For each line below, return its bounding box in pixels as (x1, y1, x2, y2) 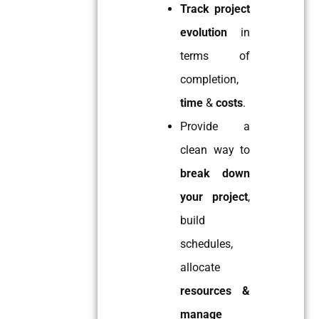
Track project (180, 2, 250, 16)
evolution (180, 26, 227, 39)
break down (180, 167, 250, 180)
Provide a (180, 120, 250, 133)
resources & (180, 284, 250, 298)
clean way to (180, 143, 250, 157)
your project (180, 190, 248, 204)
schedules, (180, 237, 233, 251)
